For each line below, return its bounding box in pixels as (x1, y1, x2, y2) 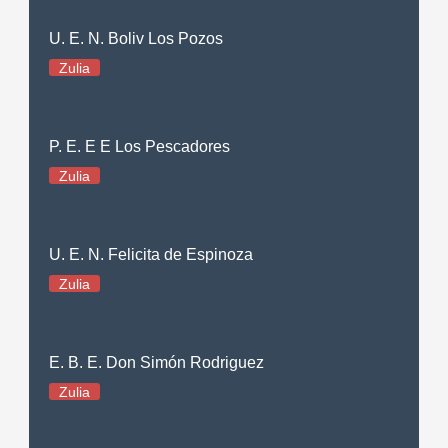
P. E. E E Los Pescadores (49, 137, 231, 155)
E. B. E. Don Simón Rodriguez (49, 353, 265, 371)
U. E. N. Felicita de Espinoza (49, 245, 254, 263)
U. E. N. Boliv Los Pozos (49, 29, 224, 47)
